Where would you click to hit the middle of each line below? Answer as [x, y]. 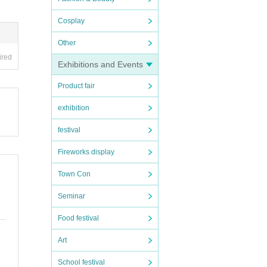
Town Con [74, 174]
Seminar [72, 196]
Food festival [78, 218]
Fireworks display [86, 152]
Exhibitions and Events [100, 64]
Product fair [76, 86]
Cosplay [71, 21]
